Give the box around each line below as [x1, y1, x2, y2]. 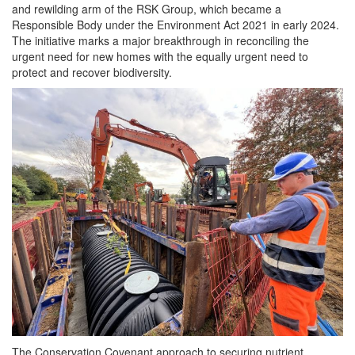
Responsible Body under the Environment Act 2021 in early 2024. [12, 17, 339, 32]
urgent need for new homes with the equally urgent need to [12, 48, 308, 64]
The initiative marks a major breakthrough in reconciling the [12, 32, 309, 48]
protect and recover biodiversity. [12, 64, 172, 80]
